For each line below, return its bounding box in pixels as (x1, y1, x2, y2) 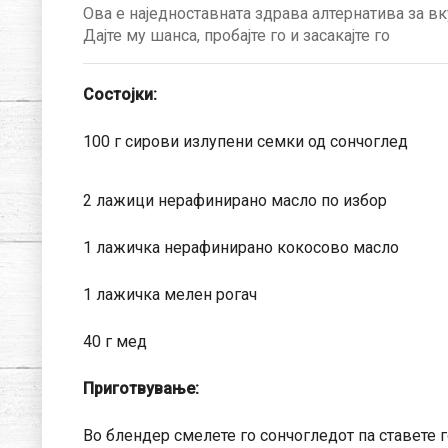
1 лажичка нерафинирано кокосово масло (82, 237, 399, 257)
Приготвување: (82, 378, 199, 398)
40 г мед (82, 331, 147, 351)
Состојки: (82, 84, 157, 104)
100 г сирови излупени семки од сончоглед (82, 131, 408, 151)
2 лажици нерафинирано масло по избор (82, 190, 387, 210)
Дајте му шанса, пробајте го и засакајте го (82, 25, 390, 45)
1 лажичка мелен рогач (82, 284, 257, 304)
